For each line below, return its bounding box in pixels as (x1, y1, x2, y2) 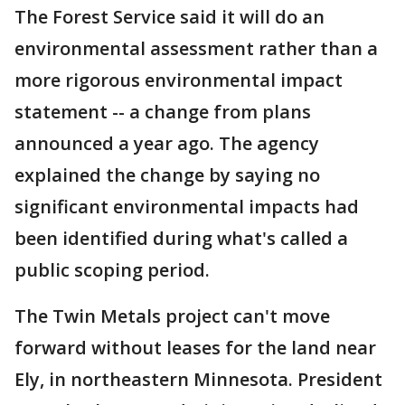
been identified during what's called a (14, 226, 348, 251)
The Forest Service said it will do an (14, 5, 325, 30)
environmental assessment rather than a (14, 36, 378, 61)
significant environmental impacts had (14, 194, 359, 220)
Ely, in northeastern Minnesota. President (14, 367, 382, 392)
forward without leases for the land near (14, 335, 376, 361)
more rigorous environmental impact (14, 68, 343, 93)
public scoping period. (14, 258, 210, 283)
